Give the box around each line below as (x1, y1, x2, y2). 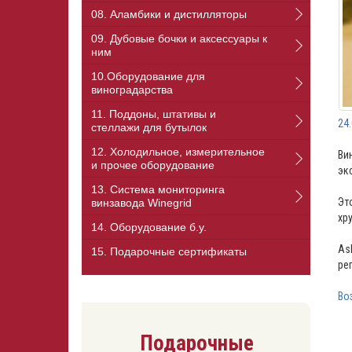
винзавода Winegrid (91, 196, 192, 210)
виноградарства (91, 83, 173, 97)
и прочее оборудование (91, 159, 214, 172)
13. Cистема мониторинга (91, 183, 225, 196)
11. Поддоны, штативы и (91, 108, 216, 121)
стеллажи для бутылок (91, 121, 207, 134)
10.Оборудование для (91, 70, 205, 83)
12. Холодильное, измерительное (91, 145, 265, 159)
